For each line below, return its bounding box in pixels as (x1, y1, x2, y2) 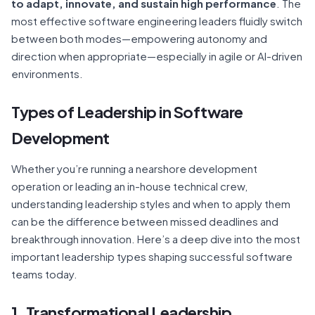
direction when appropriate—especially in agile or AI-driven (11, 49, 302, 63)
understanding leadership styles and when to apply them (11, 196, 290, 210)
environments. (11, 66, 83, 80)
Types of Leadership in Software (11, 101, 243, 122)
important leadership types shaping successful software (11, 249, 292, 263)
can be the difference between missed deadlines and (11, 214, 278, 228)
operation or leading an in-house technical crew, (11, 179, 247, 193)
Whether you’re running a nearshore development (11, 161, 257, 175)
